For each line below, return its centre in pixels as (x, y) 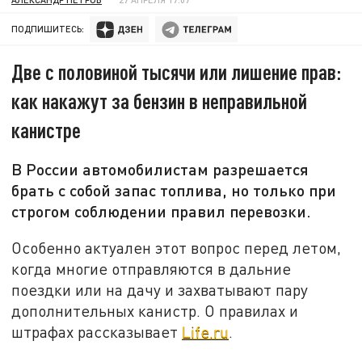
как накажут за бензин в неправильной (160, 101)
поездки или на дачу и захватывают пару (160, 289)
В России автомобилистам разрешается (160, 169)
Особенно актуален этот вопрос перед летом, (177, 247)
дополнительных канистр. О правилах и (155, 310)
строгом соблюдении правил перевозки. (162, 211)
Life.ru (206, 331)
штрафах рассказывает (97, 331)
